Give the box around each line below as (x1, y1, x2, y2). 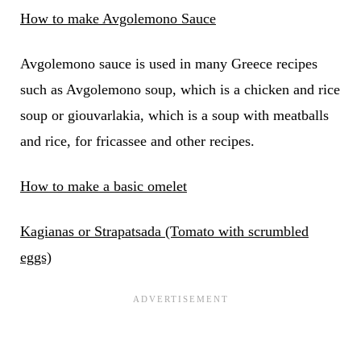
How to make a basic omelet (19, 178, 187, 195)
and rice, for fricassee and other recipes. (19, 133, 255, 150)
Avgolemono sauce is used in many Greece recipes (19, 56, 317, 73)
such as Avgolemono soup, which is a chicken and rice (19, 81, 340, 98)
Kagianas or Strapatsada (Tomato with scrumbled (19, 223, 309, 240)
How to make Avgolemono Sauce (19, 10, 216, 27)
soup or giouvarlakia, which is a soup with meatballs (19, 107, 329, 124)
